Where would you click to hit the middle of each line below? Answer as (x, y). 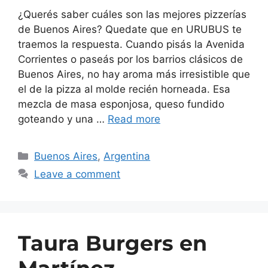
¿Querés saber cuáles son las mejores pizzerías (132, 14)
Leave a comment (77, 174)
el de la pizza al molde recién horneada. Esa (124, 89)
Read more (134, 119)
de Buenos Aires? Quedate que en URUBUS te (130, 29)
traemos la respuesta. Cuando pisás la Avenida (131, 44)
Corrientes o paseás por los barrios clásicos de (130, 59)
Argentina (127, 156)
